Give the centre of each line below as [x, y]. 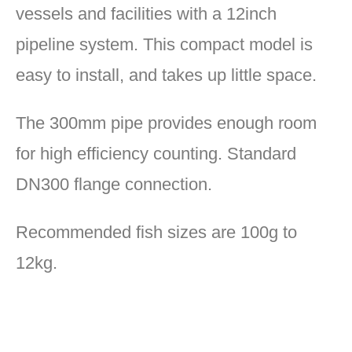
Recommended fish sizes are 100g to [156, 233]
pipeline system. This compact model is [164, 45]
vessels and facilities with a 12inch [146, 14]
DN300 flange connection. [114, 185]
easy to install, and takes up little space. [166, 75]
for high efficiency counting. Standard [156, 154]
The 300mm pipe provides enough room [166, 123]
